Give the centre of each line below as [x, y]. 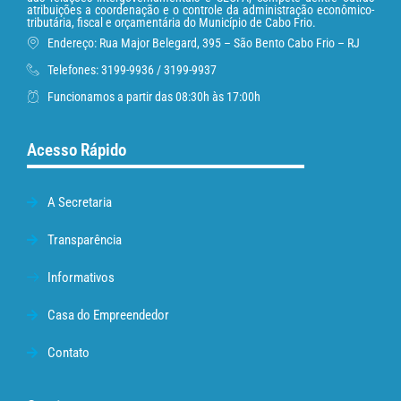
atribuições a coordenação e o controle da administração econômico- [200, 9]
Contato [68, 353]
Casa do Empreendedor [108, 316]
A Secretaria [79, 203]
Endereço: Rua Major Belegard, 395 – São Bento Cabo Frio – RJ [203, 43]
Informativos [81, 278]
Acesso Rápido [77, 150]
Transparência [84, 240]
